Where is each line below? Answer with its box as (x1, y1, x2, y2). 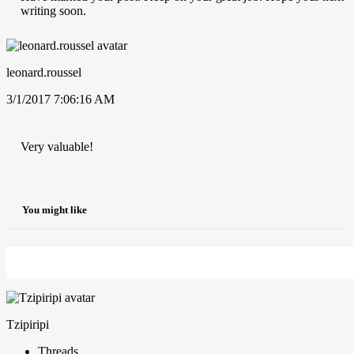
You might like (22, 204, 87, 217)
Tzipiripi (6, 318, 49, 332)
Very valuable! (21, 139, 93, 153)
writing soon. (21, 3, 86, 17)
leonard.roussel (6, 65, 81, 79)
